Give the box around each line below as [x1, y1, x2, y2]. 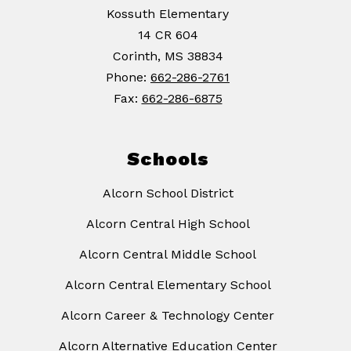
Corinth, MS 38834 [112, 49, 223, 64]
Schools [126, 148, 209, 171]
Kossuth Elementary [107, 6, 229, 22]
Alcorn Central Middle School [79, 247, 256, 262]
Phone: [106, 70, 150, 85]
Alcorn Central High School [85, 216, 250, 232]
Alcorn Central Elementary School [64, 277, 271, 293]
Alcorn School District [102, 186, 233, 201]
